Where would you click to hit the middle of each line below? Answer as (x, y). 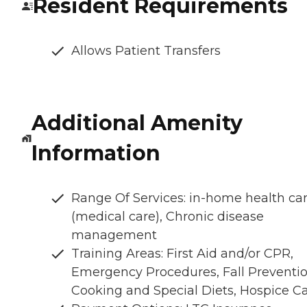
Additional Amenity (137, 123)
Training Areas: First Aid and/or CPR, (182, 254)
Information (96, 153)
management (114, 235)
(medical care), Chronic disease (168, 217)
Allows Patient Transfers (146, 51)
